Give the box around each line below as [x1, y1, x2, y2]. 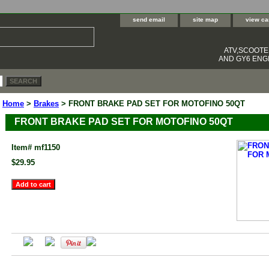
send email [133, 16, 165, 23]
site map [193, 16, 218, 23]
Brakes [34, 99, 59, 109]
